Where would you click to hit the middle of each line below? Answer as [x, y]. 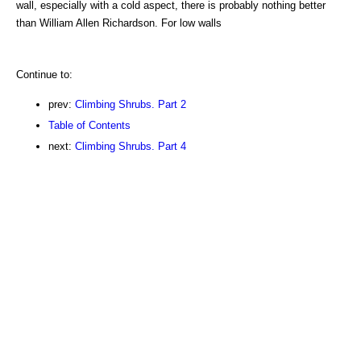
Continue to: [44, 74]
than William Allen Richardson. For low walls [119, 23]
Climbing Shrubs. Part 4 [131, 146]
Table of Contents [89, 125]
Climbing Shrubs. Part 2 [131, 104]
